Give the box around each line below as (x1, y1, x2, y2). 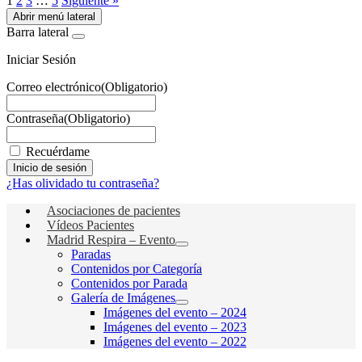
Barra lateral (6, 25, 69, 40)
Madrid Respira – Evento (47, 233, 175, 247)
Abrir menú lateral (13, 11, 95, 23)
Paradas (71, 247, 111, 262)
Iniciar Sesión (6, 53, 76, 67)
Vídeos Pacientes (47, 218, 134, 233)
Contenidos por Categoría (71, 262, 202, 276)
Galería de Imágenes (71, 291, 175, 305)
